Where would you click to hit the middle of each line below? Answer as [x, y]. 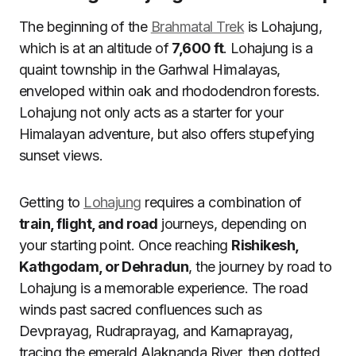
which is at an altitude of [96, 48]
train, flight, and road [89, 224]
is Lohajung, [283, 27]
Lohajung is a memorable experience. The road [164, 288]
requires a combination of [221, 202]
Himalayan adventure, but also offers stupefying [167, 134]
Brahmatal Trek [197, 27]
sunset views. [61, 155]
